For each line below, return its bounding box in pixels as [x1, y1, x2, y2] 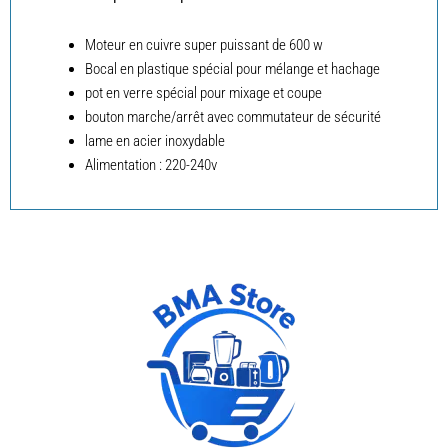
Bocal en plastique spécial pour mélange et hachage [84, 59, 380, 78]
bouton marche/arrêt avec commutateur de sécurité [84, 107, 381, 126]
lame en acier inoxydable [84, 131, 225, 150]
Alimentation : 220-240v [84, 155, 217, 174]
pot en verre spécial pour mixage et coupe [84, 83, 322, 102]
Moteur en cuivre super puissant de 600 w [84, 35, 323, 54]
